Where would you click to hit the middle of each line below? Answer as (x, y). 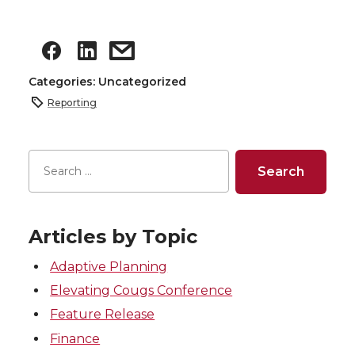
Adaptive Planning (109, 266)
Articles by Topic (113, 236)
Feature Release (103, 315)
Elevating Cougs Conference (141, 290)
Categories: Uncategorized (107, 82)
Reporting (72, 102)
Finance (75, 338)
